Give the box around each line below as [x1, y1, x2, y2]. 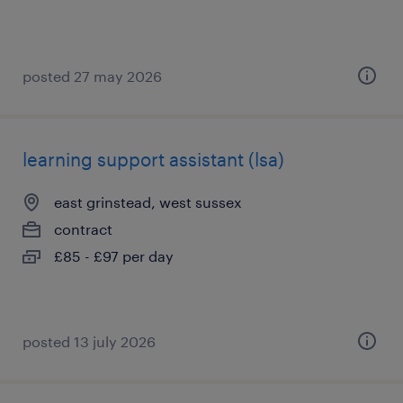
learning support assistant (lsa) [22, 148, 284, 170]
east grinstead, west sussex [54, 193, 242, 210]
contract [54, 220, 112, 237]
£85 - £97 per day [54, 247, 174, 264]
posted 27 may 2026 [22, 67, 162, 85]
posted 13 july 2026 [22, 333, 156, 350]
